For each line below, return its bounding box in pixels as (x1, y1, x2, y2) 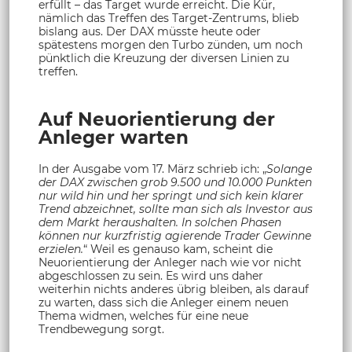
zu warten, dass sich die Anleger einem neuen (38, 295, 288, 310)
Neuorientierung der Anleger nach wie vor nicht (38, 255, 302, 269)
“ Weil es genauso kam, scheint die (83, 241, 273, 256)
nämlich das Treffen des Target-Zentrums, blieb (38, 10, 299, 25)
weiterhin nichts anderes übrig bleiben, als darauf (38, 281, 309, 296)
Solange (266, 161, 312, 176)
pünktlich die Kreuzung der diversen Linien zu (38, 50, 289, 65)
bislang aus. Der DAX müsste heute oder (38, 24, 261, 38)
